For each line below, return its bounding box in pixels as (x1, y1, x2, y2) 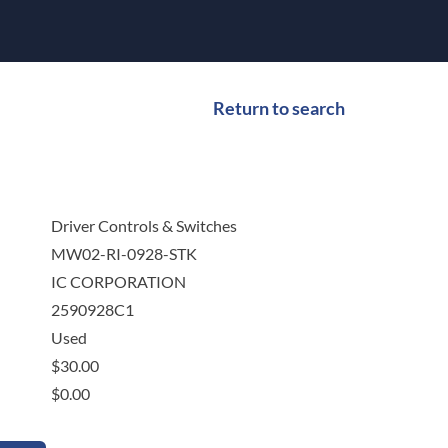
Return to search (213, 97, 345, 120)
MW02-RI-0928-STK (50, 244, 197, 264)
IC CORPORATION (50, 272, 186, 292)
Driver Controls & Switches (50, 216, 237, 236)
